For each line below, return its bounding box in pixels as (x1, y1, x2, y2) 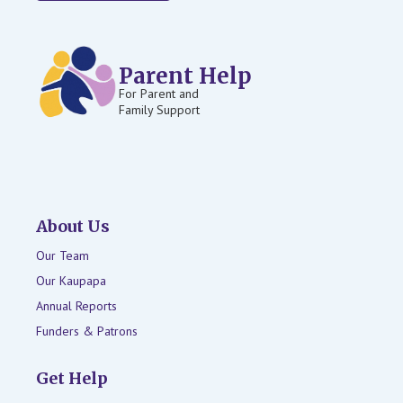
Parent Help (119, 62, 252, 91)
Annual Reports (36, 297, 117, 314)
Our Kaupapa (36, 272, 106, 289)
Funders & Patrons (36, 322, 138, 339)
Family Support (119, 102, 200, 119)
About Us (36, 215, 110, 237)
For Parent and (119, 85, 199, 103)
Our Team (36, 246, 89, 264)
